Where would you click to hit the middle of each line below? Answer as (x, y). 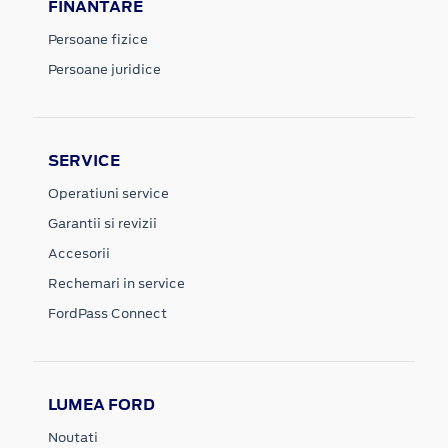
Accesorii (79, 253)
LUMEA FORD (101, 404)
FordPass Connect (107, 313)
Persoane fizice (98, 39)
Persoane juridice (104, 69)
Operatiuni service (108, 193)
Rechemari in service (116, 283)
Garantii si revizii (102, 223)
